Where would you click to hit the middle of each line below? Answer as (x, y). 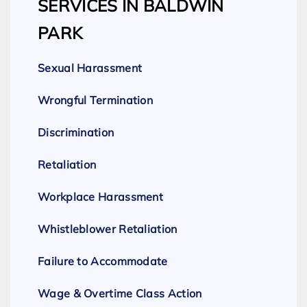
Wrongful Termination (95, 100)
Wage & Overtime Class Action (120, 294)
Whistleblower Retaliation (108, 229)
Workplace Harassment (100, 197)
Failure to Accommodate (103, 261)
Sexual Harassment (90, 68)
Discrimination (76, 133)
